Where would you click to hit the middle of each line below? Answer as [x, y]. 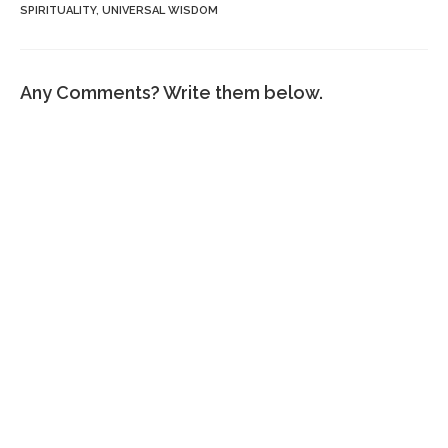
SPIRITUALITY [58, 10]
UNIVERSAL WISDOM [160, 10]
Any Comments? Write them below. [171, 92]
